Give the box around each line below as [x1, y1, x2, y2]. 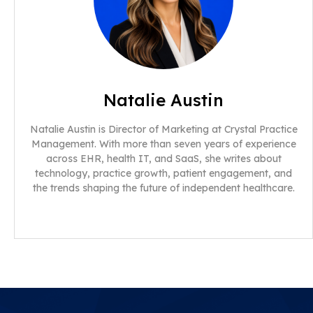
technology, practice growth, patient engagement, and [35, 166, 292, 180]
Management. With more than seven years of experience [31, 137, 296, 150]
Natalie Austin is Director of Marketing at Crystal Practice [29, 122, 298, 136]
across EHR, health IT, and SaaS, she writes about [45, 152, 282, 165]
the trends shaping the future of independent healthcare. [32, 181, 295, 194]
